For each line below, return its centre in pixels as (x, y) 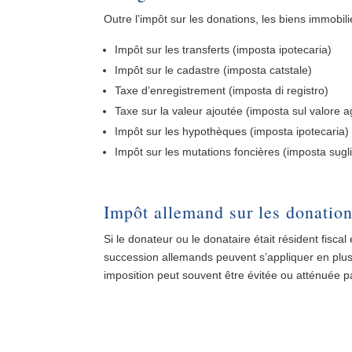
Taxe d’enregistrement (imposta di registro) (222, 90)
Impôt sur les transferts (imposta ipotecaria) (223, 49)
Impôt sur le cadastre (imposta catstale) (213, 70)
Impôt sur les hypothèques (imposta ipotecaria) (232, 131)
